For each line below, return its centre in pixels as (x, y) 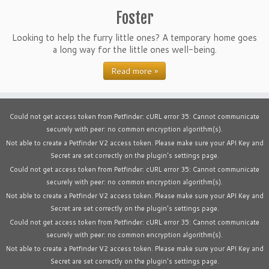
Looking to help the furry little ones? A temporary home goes (134, 38)
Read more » (134, 71)
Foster (134, 18)
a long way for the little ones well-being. (134, 50)
